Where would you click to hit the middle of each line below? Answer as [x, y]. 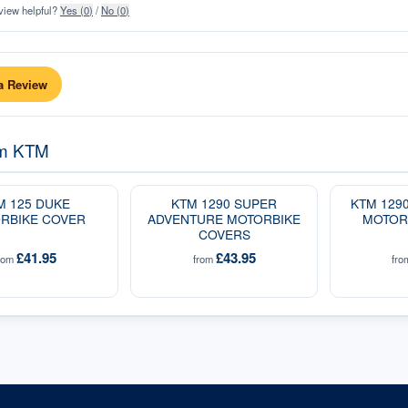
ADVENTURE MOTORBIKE [224, 219]
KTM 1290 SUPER [224, 204]
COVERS [224, 235]
